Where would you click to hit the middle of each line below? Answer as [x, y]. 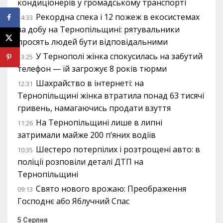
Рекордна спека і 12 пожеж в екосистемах [118, 17]
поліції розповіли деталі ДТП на [80, 162]
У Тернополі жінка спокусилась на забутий [119, 56]
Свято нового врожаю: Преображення [111, 189]
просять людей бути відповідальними [93, 42]
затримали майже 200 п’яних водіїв [87, 135]
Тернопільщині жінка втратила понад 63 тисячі [111, 96]
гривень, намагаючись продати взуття [94, 108]
